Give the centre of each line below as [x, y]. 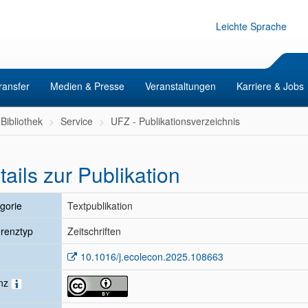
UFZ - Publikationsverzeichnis [175, 121]
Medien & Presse [87, 86]
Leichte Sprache [251, 26]
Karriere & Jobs [270, 86]
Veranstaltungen [180, 86]
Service [77, 121]
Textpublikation [100, 206]
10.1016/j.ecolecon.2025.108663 [152, 256]
